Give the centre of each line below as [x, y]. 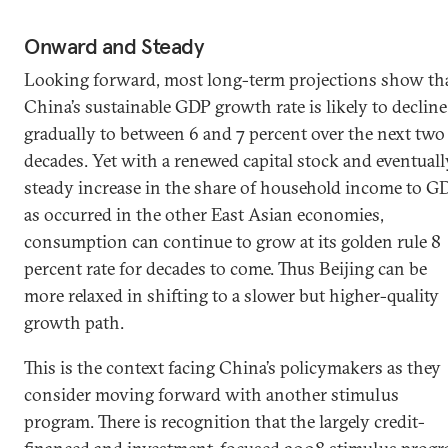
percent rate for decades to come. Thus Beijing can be [225, 268]
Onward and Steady [114, 45]
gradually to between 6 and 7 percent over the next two [234, 133]
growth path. [74, 322]
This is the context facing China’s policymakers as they [232, 367]
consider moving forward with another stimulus [211, 394]
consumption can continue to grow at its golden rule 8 [232, 241]
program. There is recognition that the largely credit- [224, 421]
